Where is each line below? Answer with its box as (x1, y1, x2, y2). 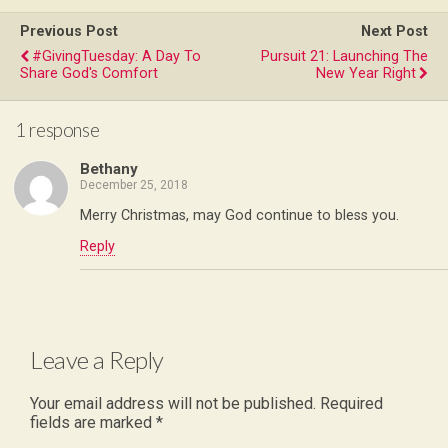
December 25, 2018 (80, 178, 188, 193)
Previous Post (20, 22, 118, 40)
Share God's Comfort (20, 64, 158, 82)
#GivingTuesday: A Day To (32, 47, 201, 65)
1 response (15, 119, 100, 142)
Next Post (361, 22, 428, 40)
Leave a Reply (30, 345, 164, 375)
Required (320, 394, 383, 414)
